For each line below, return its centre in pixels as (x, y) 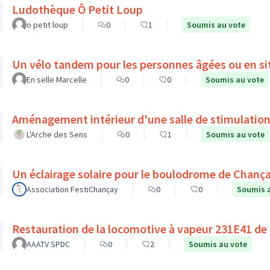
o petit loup (47, 25)
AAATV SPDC (48, 244)
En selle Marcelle (57, 80)
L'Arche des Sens (57, 134)
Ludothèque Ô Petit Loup (77, 9)
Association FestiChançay (72, 189)
